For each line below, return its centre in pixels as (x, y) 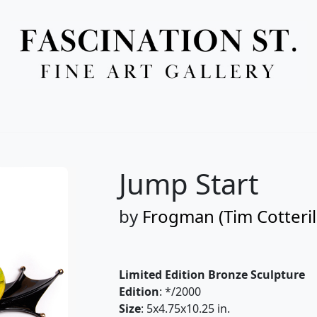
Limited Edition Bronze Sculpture (212, 274)
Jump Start (189, 183)
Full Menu (158, 103)
